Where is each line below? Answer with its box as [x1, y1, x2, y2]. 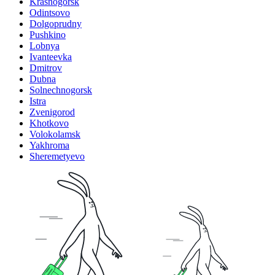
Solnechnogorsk [29, 84, 92, 95]
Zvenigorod [29, 106, 75, 117]
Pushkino [29, 29, 66, 40]
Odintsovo [29, 7, 70, 18]
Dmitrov [29, 62, 62, 73]
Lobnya [29, 40, 60, 51]
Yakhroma [29, 139, 69, 150]
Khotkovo [29, 117, 69, 128]
